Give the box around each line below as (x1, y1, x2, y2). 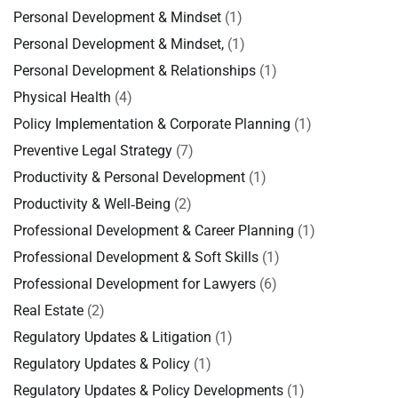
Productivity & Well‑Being (13, 195, 171, 212)
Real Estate (13, 302, 84, 319)
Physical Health (13, 89, 111, 106)
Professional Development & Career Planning (13, 222, 294, 239)
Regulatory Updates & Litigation (13, 329, 211, 346)
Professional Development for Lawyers (13, 275, 256, 292)
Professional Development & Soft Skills (13, 249, 259, 266)
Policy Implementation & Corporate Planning (13, 115, 291, 132)
